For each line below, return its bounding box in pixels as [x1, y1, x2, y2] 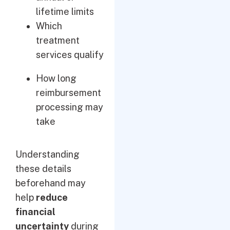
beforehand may [15, 178, 86, 188]
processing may [36, 102, 103, 112]
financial [15, 206, 55, 217]
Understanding [15, 149, 80, 160]
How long [36, 73, 76, 84]
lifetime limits [36, 6, 94, 17]
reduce [36, 192, 68, 203]
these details [15, 163, 71, 174]
